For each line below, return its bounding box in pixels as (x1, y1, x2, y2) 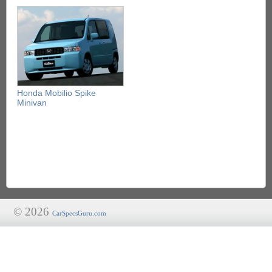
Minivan (17, 98, 47, 108)
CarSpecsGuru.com (52, 209, 106, 217)
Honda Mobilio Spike (17, 88, 96, 98)
